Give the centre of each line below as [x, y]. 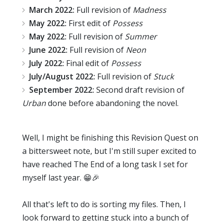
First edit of [90, 23]
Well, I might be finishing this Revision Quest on [110, 138]
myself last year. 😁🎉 [61, 178]
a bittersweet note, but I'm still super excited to [109, 151]
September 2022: [62, 90]
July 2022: [48, 63]
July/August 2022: [62, 77]
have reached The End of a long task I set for [105, 165]
